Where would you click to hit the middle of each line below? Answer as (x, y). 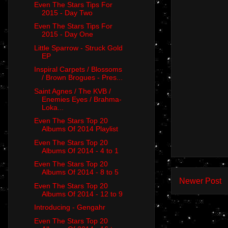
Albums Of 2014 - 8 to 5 (80, 172)
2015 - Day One (67, 34)
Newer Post (200, 181)
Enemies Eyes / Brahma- (81, 99)
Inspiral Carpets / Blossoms (78, 69)
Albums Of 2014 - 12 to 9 (82, 194)
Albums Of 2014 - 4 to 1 (80, 150)
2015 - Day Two (67, 12)
